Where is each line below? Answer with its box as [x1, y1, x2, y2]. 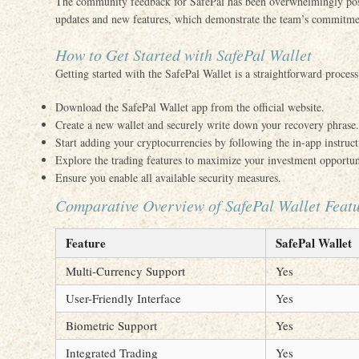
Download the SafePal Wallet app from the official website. [55, 99, 325, 115]
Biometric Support [66, 317, 157, 333]
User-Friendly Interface [66, 290, 181, 306]
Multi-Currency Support [66, 263, 185, 279]
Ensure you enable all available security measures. [55, 170, 281, 185]
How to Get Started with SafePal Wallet [55, 44, 312, 65]
